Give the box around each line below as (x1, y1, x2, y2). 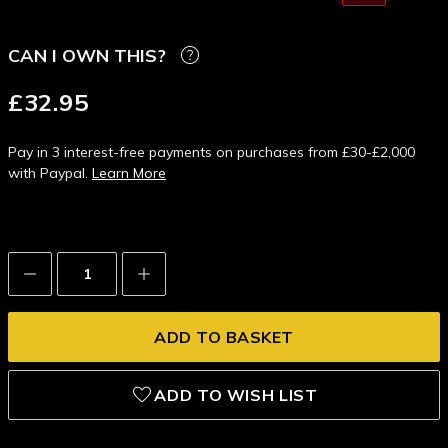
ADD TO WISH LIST (154, 385, 318, 406)
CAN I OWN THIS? (8, 43, 166, 67)
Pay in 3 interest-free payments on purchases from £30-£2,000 (8, 143, 415, 162)
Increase (132, 259, 200, 280)
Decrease (18, 259, 94, 280)
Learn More (92, 164, 166, 183)
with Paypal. (8, 164, 92, 183)
